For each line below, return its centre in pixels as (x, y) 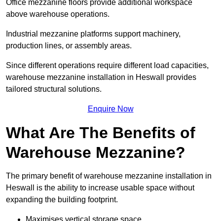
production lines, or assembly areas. (69, 46)
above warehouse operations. (58, 14)
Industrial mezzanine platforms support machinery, (93, 34)
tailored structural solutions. (54, 89)
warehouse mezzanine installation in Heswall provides (101, 77)
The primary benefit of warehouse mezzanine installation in (109, 176)
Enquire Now (110, 109)
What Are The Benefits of (101, 133)
